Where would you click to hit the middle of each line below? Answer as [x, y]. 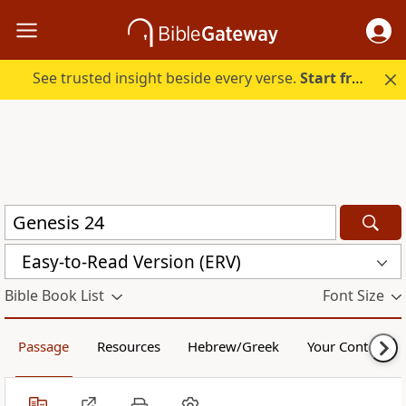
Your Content [347, 347]
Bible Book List [54, 296]
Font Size [353, 296]
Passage [44, 347]
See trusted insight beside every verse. [167, 78]
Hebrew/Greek [234, 347]
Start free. [326, 78]
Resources [128, 347]
